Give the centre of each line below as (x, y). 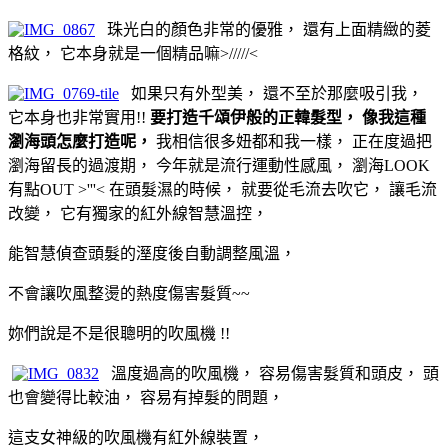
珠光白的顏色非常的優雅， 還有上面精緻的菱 (263, 29)
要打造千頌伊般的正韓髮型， (254, 117)
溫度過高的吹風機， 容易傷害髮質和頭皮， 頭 (269, 373)
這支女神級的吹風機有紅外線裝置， (136, 437)
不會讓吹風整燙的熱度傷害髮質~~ (129, 293)
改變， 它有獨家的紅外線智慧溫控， (138, 213)
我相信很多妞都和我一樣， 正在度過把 (292, 141)
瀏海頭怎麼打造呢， (80, 141)
